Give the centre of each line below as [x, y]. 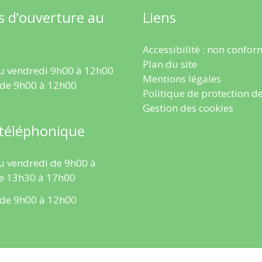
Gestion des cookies [188, 108]
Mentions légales [182, 79]
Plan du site [170, 64]
